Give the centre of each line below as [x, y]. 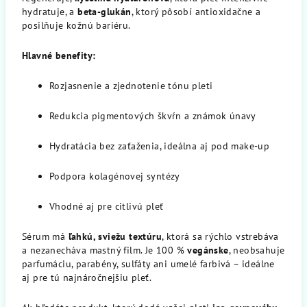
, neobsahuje [257, 250]
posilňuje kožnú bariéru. [76, 25]
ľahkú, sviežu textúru [115, 236]
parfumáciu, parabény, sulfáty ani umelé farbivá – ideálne [148, 264]
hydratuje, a [50, 12]
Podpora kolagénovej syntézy [115, 176]
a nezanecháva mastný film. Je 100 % [105, 250]
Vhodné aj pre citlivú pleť [107, 206]
